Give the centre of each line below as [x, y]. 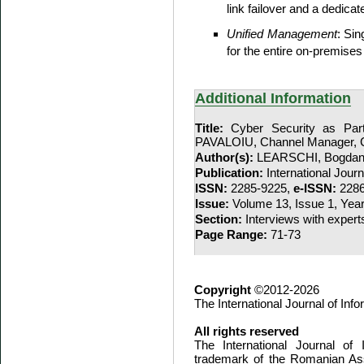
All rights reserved [247, 331]
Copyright [223, 290]
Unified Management [282, 34]
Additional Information [273, 98]
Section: [219, 219]
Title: [209, 128]
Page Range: [231, 234]
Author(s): [224, 157]
